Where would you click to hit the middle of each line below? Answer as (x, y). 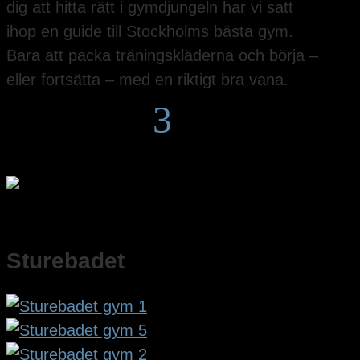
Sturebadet (65, 260)
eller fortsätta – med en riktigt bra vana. (147, 79)
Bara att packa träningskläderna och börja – (162, 55)
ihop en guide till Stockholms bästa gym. (150, 31)
